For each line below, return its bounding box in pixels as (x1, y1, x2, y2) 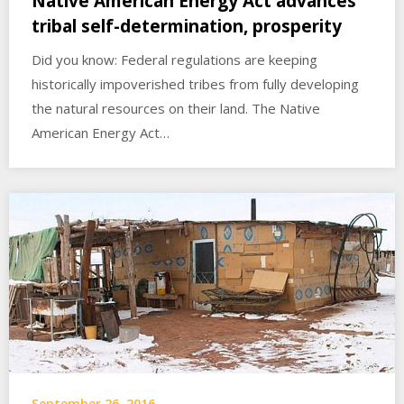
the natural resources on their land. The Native (32, 99, 320, 118)
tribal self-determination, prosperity (32, 14, 342, 39)
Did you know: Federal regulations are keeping (32, 50, 317, 69)
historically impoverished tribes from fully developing (32, 75, 359, 94)
